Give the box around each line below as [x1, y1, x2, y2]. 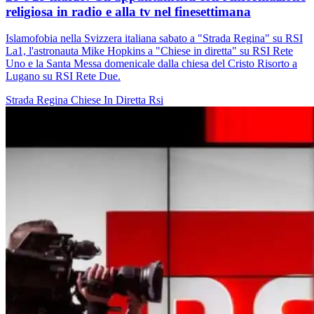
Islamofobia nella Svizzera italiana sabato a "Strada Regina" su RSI [6, 32, 303, 45]
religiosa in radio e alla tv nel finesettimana [6, 4, 251, 19]
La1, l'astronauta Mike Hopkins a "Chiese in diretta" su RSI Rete [6, 45, 293, 57]
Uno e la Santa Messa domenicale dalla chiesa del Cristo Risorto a [6, 57, 297, 70]
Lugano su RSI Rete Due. [6, 70, 121, 83]
